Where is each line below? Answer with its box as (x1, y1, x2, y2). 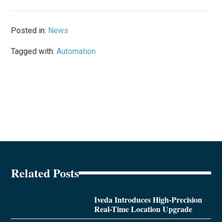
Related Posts (11, 164, 79, 182)
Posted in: (11, 26, 49, 36)
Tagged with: (11, 47, 57, 56)
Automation (56, 47, 96, 56)
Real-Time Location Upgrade (94, 203, 192, 215)
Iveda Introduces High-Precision (94, 194, 202, 206)
